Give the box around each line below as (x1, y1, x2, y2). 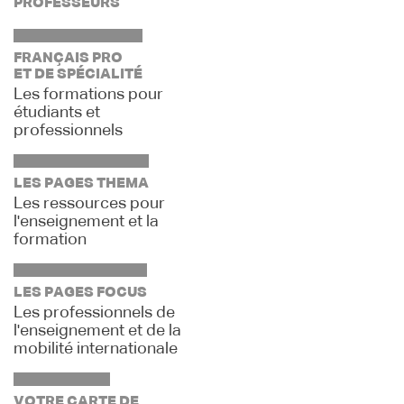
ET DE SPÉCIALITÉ (14, 68, 142, 82)
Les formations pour (14, 87, 163, 103)
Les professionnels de (14, 305, 175, 321)
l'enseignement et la (14, 214, 159, 230)
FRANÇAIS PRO (14, 51, 123, 66)
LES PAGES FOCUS (14, 286, 147, 300)
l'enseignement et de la (14, 323, 181, 339)
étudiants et (14, 105, 100, 121)
